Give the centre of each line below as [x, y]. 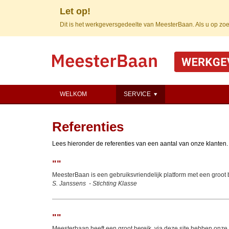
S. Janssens [69, 184]
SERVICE [138, 94]
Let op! [75, 11]
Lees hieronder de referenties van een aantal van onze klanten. [140, 144]
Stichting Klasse [115, 184]
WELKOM [73, 94]
